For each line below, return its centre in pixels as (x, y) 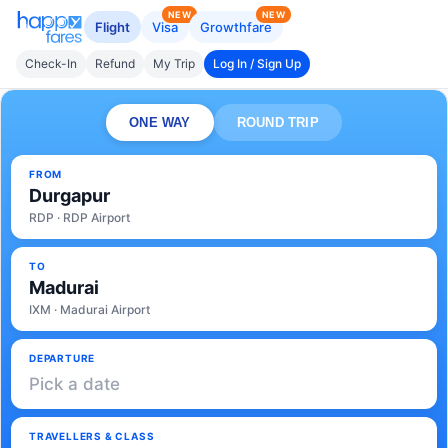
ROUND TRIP (277, 122)
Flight (112, 27)
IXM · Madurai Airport (89, 309)
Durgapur (69, 195)
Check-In (51, 63)
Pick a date (74, 384)
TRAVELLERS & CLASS (92, 436)
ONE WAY (160, 122)
